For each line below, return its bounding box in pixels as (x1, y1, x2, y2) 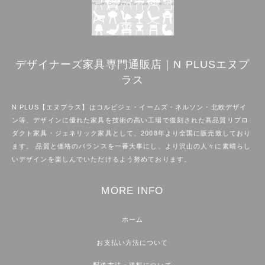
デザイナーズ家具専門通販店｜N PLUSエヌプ (15, 59, 250, 71)
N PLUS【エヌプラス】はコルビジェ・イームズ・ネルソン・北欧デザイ (12, 104, 247, 111)
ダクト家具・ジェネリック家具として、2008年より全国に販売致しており (12, 130, 251, 137)
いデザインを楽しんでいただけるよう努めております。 (12, 156, 191, 163)
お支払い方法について (96, 238, 169, 246)
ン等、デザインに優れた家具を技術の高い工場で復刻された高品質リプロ (12, 117, 248, 124)
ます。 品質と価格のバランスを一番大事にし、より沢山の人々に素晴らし (12, 143, 251, 150)
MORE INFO (101, 185, 164, 197)
